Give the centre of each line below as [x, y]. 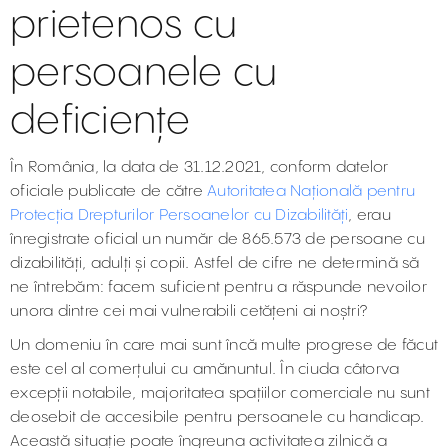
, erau [369, 215]
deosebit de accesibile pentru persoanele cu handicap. [217, 417]
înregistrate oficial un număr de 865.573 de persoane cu [217, 239]
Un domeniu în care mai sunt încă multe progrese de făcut [224, 345]
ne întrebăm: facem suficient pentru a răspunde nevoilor [218, 287]
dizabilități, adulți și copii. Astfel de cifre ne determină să [215, 263]
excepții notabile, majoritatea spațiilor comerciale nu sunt [220, 393]
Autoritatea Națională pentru [311, 191]
